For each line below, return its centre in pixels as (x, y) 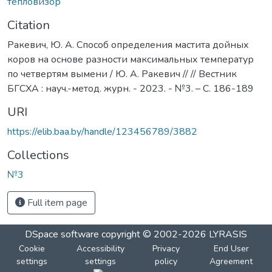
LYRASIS (228, 234)
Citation (29, 25)
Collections (38, 155)
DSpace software (62, 234)
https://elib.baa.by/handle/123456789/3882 (102, 131)
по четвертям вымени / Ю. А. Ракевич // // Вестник (122, 74)
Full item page (56, 202)
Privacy (166, 248)
